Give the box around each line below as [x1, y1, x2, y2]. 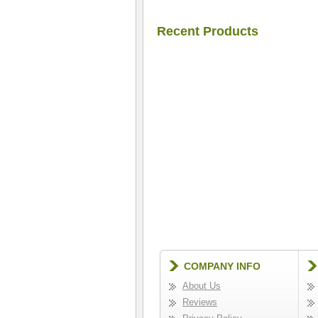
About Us [182, 280, 221, 291]
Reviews [182, 297, 217, 307]
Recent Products [157, 24, 258, 38]
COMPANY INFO [184, 261, 261, 272]
